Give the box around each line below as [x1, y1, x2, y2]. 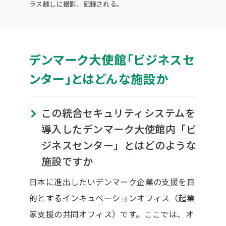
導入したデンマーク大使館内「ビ [41, 121, 197, 136]
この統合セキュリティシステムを [41, 105, 196, 120]
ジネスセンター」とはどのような [41, 137, 197, 152]
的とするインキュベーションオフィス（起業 [29, 191, 195, 204]
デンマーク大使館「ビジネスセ [29, 50, 195, 68]
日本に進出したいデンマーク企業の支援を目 [29, 175, 195, 188]
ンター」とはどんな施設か [29, 69, 169, 87]
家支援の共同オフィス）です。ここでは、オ [29, 207, 194, 220]
